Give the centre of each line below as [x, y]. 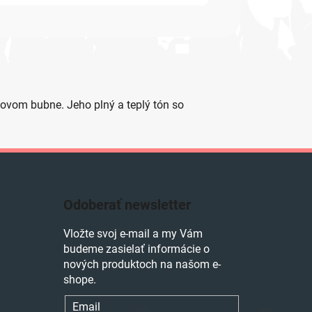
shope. [79, 279]
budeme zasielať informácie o [136, 249]
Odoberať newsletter [127, 204]
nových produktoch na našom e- [142, 264]
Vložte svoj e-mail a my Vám [133, 233]
